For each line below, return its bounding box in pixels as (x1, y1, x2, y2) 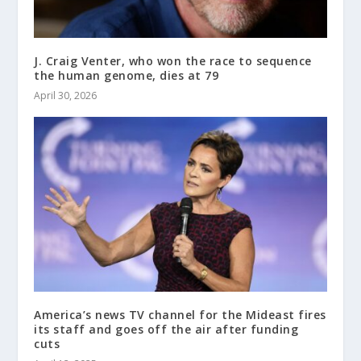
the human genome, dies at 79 (34, 67, 219, 83)
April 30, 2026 (34, 88, 98, 102)
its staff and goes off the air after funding (34, 322, 299, 338)
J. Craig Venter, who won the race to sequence (34, 52, 312, 68)
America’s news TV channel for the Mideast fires (34, 307, 326, 323)
